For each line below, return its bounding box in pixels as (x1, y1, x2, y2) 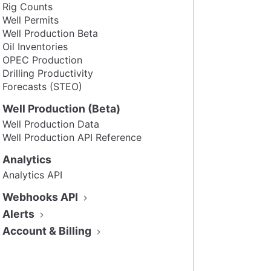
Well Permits (2, 13, 59, 26)
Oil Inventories (2, 40, 68, 53)
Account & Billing (2, 224, 94, 237)
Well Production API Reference (2, 131, 142, 143)
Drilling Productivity (2, 67, 93, 79)
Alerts (2, 207, 37, 220)
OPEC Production (2, 53, 82, 66)
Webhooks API (2, 190, 80, 203)
